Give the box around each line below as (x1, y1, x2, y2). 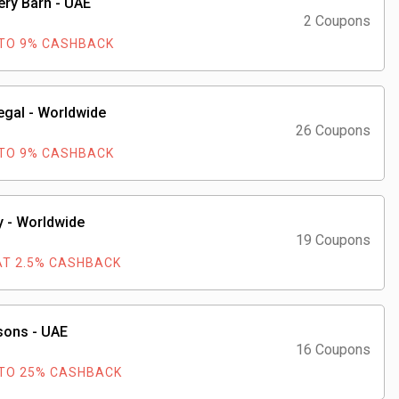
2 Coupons (304, 12, 370, 29)
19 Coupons (296, 232, 370, 248)
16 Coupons (296, 341, 370, 358)
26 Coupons (296, 122, 370, 139)
